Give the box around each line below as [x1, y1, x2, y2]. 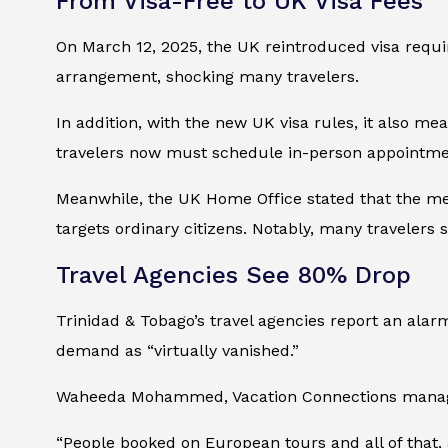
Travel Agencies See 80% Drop [56, 261, 411, 290]
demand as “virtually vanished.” [56, 341, 299, 361]
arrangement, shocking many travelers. [56, 67, 359, 87]
